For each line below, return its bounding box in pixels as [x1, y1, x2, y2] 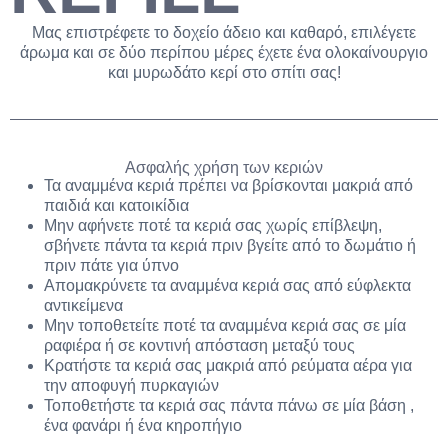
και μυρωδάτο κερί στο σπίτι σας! [107, 64, 341, 82]
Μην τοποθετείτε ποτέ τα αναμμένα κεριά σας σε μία [44, 317, 406, 335]
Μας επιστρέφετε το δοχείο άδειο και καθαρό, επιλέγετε [32, 24, 416, 42]
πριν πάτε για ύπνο [44, 257, 179, 275]
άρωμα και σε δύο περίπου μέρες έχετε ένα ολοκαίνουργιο [20, 44, 428, 62]
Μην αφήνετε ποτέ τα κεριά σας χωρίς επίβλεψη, [44, 217, 382, 235]
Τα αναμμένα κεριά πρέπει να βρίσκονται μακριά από [44, 177, 413, 195]
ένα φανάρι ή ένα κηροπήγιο [44, 417, 242, 435]
